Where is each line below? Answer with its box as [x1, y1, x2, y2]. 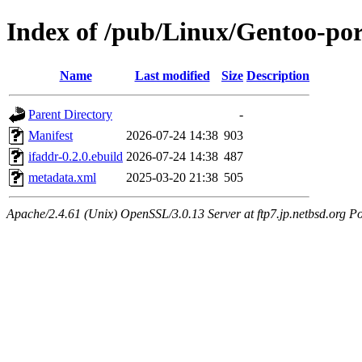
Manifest [28, 128, 73, 142]
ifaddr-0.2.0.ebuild [28, 149, 123, 163]
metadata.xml [28, 170, 96, 184]
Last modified [134, 68, 210, 82]
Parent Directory [28, 107, 112, 121]
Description [246, 68, 309, 82]
